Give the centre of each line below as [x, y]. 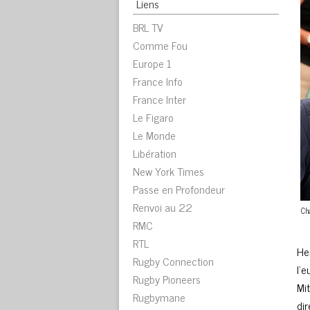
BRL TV [148, 27]
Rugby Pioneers [167, 279]
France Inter [159, 99]
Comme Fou [160, 45]
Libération [155, 153]
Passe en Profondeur [179, 189]
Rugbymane [159, 297]
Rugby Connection [173, 261]
